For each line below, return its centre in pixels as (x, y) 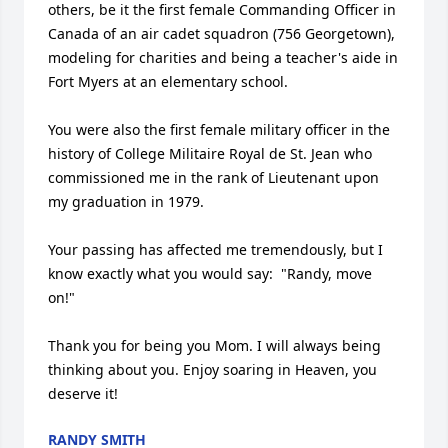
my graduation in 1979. (126, 201)
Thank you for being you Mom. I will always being (214, 345)
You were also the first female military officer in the (219, 129)
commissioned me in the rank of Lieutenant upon (213, 177)
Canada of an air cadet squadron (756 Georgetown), (221, 33)
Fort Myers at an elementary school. (168, 81)
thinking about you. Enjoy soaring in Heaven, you (212, 369)
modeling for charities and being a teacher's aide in (223, 57)
